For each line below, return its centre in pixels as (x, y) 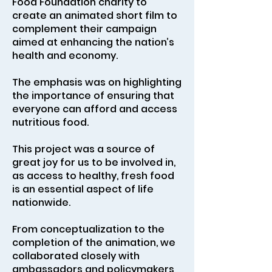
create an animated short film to (95, 15)
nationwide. (41, 202)
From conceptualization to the (88, 229)
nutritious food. (50, 122)
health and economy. (65, 56)
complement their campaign (84, 29)
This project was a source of (83, 149)
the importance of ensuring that (93, 96)
